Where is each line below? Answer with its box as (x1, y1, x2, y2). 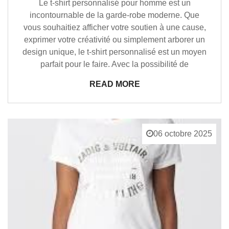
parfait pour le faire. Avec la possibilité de (40, 59, 189, 68)
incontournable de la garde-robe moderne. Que (30, 10, 199, 19)
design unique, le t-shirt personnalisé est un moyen (22, 47, 207, 56)
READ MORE (89, 79, 140, 88)
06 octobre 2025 (153, 129, 212, 138)
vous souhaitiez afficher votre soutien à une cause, (23, 22, 206, 32)
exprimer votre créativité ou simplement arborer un (24, 35, 205, 44)
